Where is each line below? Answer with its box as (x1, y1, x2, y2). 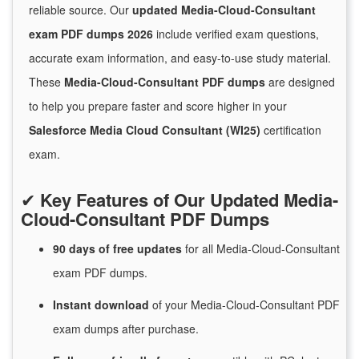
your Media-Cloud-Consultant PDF (162, 296, 340, 313)
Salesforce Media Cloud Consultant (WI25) (29, 122, 260, 139)
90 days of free (53, 240, 137, 257)
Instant (53, 296, 95, 313)
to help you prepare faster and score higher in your (29, 98, 287, 115)
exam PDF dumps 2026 (29, 26, 153, 42)
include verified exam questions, (153, 26, 319, 42)
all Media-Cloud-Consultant (199, 240, 340, 257)
